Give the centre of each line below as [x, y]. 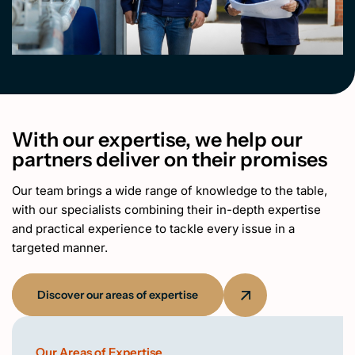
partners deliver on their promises [170, 159]
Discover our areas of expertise [118, 295]
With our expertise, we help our [157, 139]
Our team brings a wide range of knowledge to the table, [170, 191]
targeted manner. [60, 248]
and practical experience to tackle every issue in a [153, 229]
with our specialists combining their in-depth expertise [166, 210]
